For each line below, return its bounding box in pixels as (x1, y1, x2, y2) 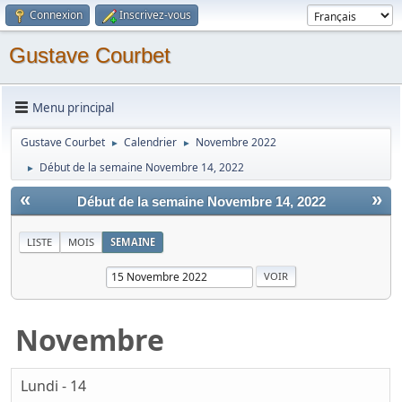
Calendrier (124, 135, 177, 150)
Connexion (30, 7, 83, 22)
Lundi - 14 (21, 376, 86, 397)
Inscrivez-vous (119, 7, 191, 22)
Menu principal (32, 99, 114, 116)
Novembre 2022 (196, 135, 276, 150)
